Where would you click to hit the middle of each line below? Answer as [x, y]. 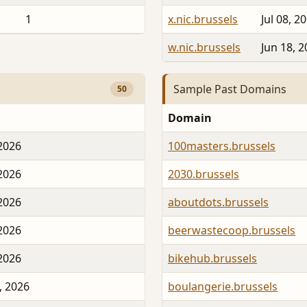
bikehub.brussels [212, 259]
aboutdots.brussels [218, 202]
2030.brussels [204, 174]
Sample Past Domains [230, 89]
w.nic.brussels [204, 47]
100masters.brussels [222, 146]
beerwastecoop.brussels [232, 231]
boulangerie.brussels [223, 287]
